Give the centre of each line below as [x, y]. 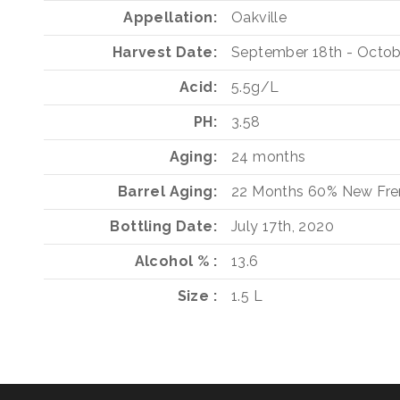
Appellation [168, 18]
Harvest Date [162, 53]
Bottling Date [162, 227]
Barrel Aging [165, 192]
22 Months [268, 192]
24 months [269, 157]
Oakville [259, 18]
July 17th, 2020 [283, 227]
